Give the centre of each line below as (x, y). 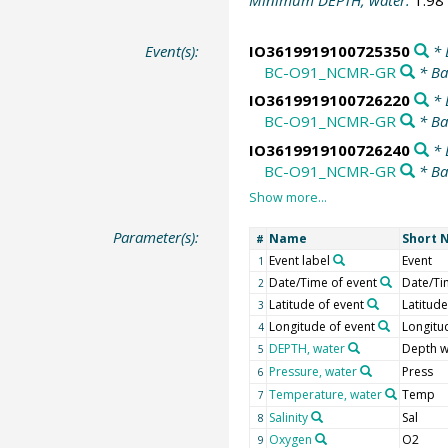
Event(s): (172, 50)
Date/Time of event (322, 283)
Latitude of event (316, 305)
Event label (299, 261)
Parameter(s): (156, 237)
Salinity (288, 418)
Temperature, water (325, 395)
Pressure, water (312, 372)
